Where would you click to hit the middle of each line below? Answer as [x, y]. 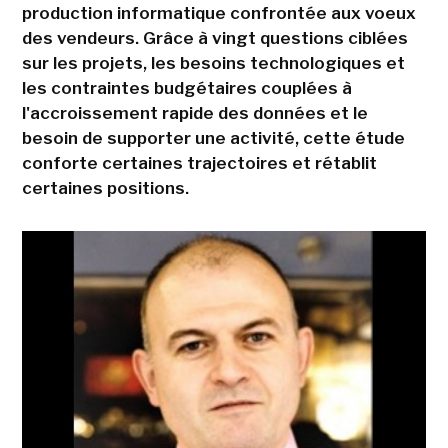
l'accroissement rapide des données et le [194, 113]
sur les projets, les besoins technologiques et [213, 63]
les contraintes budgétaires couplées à [186, 88]
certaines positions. [105, 188]
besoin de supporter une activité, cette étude [213, 138]
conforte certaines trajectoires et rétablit [199, 163]
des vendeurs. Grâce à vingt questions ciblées [214, 38]
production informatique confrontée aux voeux [218, 13]
